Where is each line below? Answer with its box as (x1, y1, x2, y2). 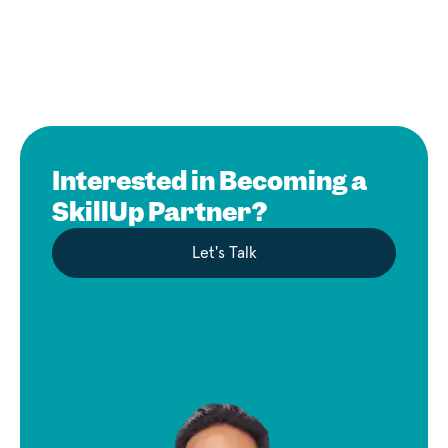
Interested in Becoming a (52, 164, 367, 199)
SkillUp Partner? (52, 195, 267, 230)
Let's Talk (191, 245, 257, 262)
